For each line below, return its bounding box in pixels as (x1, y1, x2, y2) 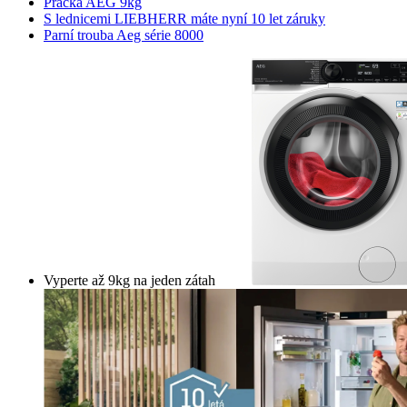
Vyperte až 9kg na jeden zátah (44, 273, 219, 289)
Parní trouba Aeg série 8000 (44, 27, 203, 44)
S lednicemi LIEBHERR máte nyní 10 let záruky (44, 11, 325, 27)
